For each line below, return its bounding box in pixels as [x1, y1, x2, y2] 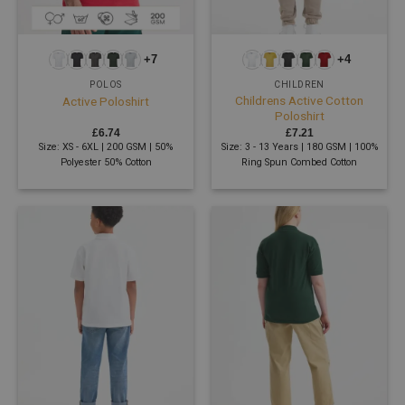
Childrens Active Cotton [235, 93, 363, 108]
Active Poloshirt [62, 93, 149, 108]
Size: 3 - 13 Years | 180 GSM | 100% [221, 141, 378, 154]
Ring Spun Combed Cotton [241, 156, 357, 169]
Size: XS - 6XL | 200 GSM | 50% [39, 141, 173, 154]
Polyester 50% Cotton [60, 156, 152, 169]
